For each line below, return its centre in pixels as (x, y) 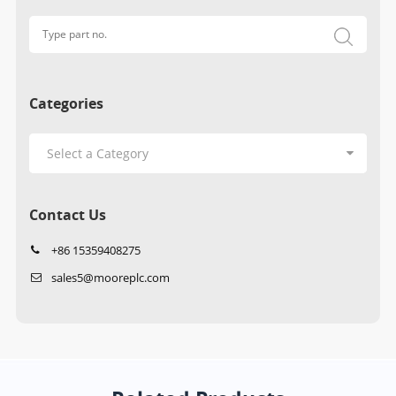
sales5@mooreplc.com (110, 277)
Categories (66, 103)
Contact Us (67, 214)
